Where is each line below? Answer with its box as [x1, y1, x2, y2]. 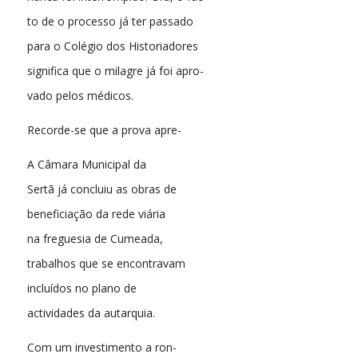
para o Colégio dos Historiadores [26, 38, 198, 54]
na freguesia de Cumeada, [26, 231, 163, 247]
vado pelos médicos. [26, 88, 133, 104]
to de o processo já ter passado [26, 14, 193, 30]
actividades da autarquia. [26, 305, 155, 321]
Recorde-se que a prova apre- [26, 122, 181, 138]
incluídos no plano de [26, 280, 137, 296]
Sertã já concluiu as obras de [26, 181, 177, 197]
